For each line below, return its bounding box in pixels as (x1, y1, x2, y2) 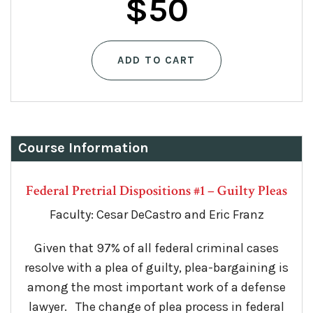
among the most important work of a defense (27, 279, 286, 296)
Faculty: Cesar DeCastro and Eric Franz (49, 207, 264, 223)
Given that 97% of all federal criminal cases (34, 240, 279, 256)
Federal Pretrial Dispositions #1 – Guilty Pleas (26, 182, 287, 201)
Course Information (18, 140, 149, 156)
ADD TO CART (117, 54, 196, 67)
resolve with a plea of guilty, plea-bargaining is (24, 260, 289, 276)
